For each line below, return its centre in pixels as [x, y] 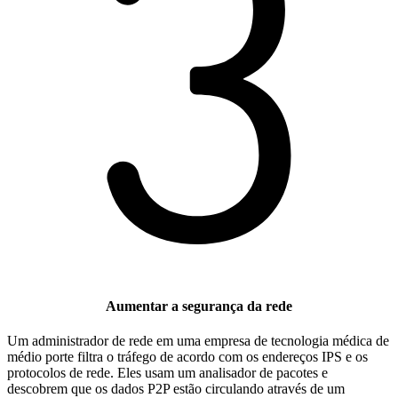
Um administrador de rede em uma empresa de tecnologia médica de [198, 341]
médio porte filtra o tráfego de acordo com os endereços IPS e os [187, 357]
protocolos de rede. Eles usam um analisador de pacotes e [167, 373]
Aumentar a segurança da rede [199, 306]
